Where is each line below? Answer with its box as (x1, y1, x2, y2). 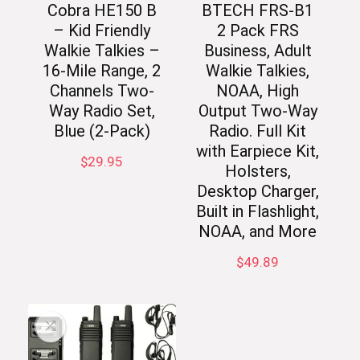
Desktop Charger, (196, 182, 319, 202)
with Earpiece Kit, (196, 141, 320, 162)
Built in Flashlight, (196, 202, 320, 222)
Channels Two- (49, 81, 154, 101)
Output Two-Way (198, 101, 317, 121)
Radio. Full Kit (209, 121, 307, 141)
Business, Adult (203, 41, 312, 61)
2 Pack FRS (216, 21, 299, 41)
